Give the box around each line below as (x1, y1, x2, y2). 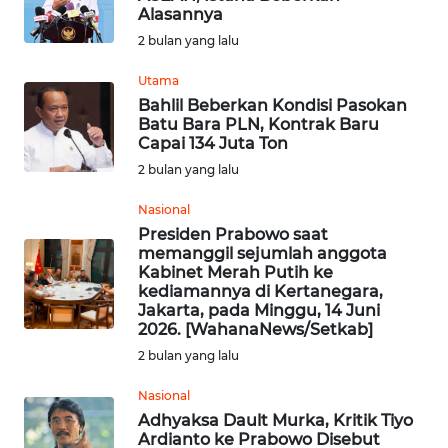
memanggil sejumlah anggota (138, 244, 387, 264)
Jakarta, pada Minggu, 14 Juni (138, 301, 380, 321)
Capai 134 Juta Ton (138, 134, 288, 154)
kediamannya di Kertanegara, (138, 282, 383, 302)
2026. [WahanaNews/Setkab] (138, 320, 373, 340)
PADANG (40, 407, 90, 425)
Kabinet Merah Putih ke (138, 263, 333, 283)
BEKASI (40, 16, 84, 34)
